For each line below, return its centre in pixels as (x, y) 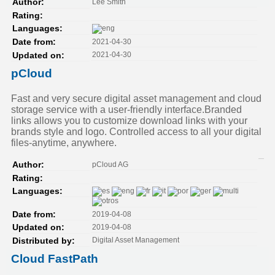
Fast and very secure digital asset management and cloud (136, 99)
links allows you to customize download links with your (129, 121)
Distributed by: (44, 241)
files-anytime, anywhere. (64, 143)
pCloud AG (110, 164)
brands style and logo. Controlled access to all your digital (136, 132)
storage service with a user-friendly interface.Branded (126, 110)
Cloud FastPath (55, 259)
